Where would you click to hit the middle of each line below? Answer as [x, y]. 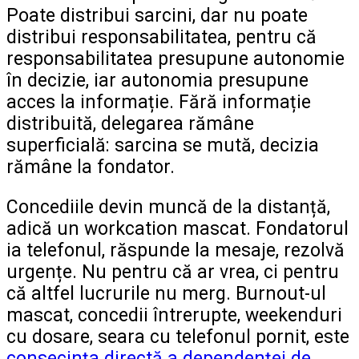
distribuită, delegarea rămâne [130, 123]
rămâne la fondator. [91, 167]
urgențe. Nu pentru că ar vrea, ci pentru [173, 272]
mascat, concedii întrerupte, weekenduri [174, 315]
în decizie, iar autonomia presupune [157, 80]
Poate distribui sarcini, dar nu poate [157, 15]
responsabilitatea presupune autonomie [175, 58]
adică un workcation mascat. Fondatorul [177, 228]
